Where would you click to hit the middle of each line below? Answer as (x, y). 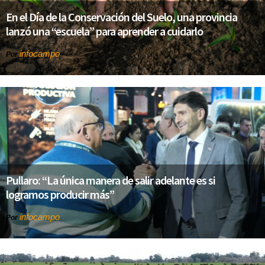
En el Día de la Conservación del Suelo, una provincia (122, 17)
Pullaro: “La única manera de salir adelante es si (111, 180)
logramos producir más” (60, 195)
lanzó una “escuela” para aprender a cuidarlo (104, 31)
